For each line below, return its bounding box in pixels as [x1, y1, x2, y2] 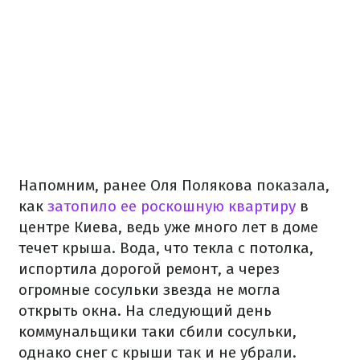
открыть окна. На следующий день [18, 301, 272, 321]
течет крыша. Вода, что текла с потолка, [18, 239, 313, 258]
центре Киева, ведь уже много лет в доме [18, 218, 318, 237]
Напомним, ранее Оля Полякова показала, [18, 176, 329, 195]
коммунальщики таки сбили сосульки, [18, 322, 297, 342]
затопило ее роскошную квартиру [43, 197, 300, 216]
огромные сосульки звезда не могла [18, 280, 280, 300]
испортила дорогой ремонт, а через [18, 260, 280, 279]
